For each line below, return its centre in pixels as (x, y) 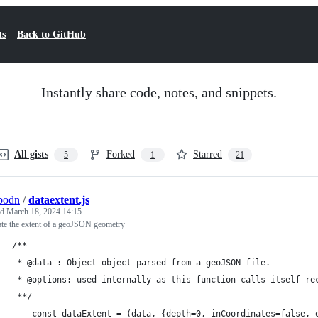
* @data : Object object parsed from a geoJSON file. (141, 263)
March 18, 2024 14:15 (44, 212)
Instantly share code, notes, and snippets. (159, 92)
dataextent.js (59, 200)
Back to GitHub (51, 34)
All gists (31, 154)
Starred (208, 154)
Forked (121, 154)
